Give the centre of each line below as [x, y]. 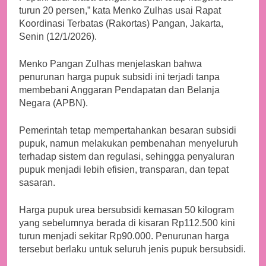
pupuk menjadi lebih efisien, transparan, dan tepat [124, 170]
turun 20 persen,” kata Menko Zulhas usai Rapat [120, 11]
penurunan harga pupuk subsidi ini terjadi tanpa [119, 77]
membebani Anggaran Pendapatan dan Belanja [119, 90]
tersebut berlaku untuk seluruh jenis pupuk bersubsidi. [132, 249]
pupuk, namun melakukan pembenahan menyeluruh [129, 144]
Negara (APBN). [53, 103]
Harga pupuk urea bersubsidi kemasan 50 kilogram [126, 210]
